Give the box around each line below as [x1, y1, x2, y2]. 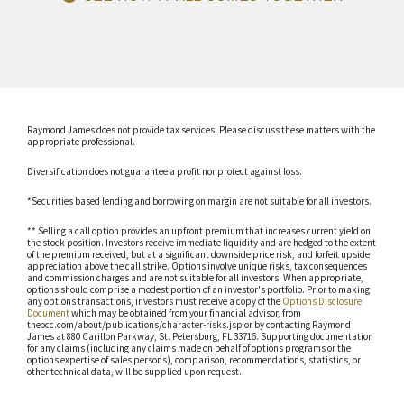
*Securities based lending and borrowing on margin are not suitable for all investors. [27, 195, 372, 207]
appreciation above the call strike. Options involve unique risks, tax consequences [27, 260, 367, 272]
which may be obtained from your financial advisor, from [69, 307, 301, 319]
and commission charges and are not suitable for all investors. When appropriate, [27, 271, 363, 284]
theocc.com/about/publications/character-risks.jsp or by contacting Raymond [27, 318, 351, 331]
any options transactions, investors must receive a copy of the [27, 295, 282, 308]
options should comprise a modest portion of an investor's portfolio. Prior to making [27, 283, 370, 296]
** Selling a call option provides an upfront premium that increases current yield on [27, 225, 371, 237]
